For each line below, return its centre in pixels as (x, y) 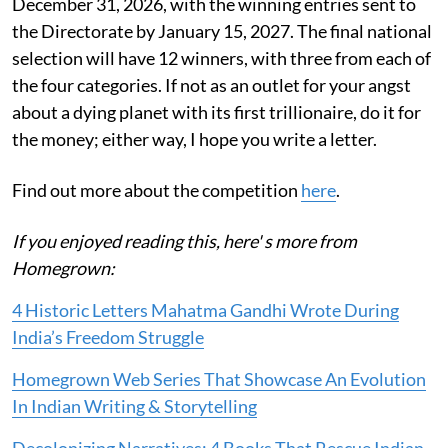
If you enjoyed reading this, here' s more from (184, 240)
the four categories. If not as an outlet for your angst (211, 84)
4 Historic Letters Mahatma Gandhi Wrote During (205, 309)
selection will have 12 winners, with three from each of (221, 57)
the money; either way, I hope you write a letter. (194, 138)
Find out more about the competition (156, 189)
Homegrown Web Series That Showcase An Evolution (219, 378)
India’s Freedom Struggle (108, 336)
